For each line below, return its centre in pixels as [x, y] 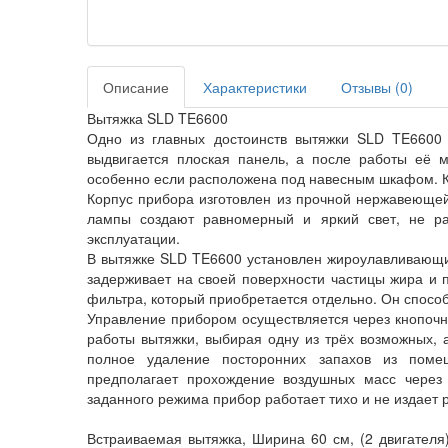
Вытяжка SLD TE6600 [157, 117]
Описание [136, 86]
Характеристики [255, 86]
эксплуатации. [133, 237]
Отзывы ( [370, 86]
